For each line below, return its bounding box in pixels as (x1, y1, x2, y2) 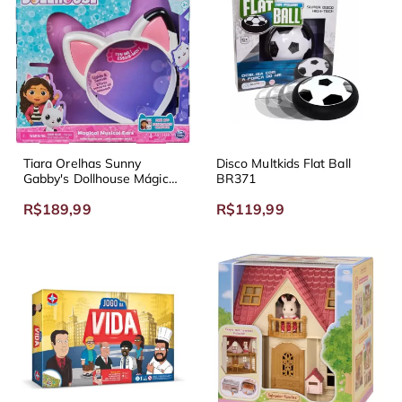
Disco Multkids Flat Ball (216, 154, 351, 171)
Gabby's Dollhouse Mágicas (23, 170, 182, 187)
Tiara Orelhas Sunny (23, 154, 142, 171)
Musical (23, 185, 67, 202)
